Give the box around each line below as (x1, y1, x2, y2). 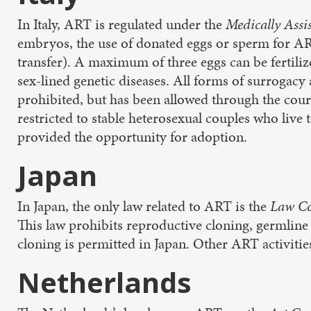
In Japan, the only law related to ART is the (17, 196, 270, 216)
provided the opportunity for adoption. (17, 127, 247, 146)
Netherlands (17, 263, 192, 301)
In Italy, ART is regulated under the (17, 15, 226, 34)
